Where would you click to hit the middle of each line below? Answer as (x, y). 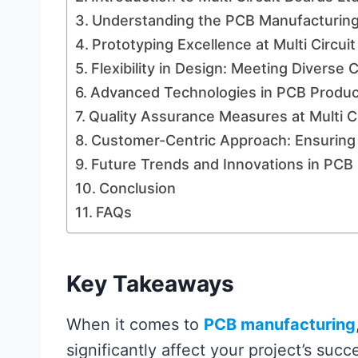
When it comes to (135, 324)
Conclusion (137, 188)
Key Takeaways (150, 284)
